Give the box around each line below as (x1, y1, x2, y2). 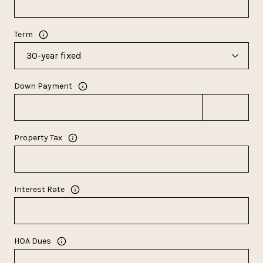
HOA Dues (14, 236, 51, 247)
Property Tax (14, 133, 62, 143)
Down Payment (14, 81, 72, 92)
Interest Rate (14, 184, 65, 195)
